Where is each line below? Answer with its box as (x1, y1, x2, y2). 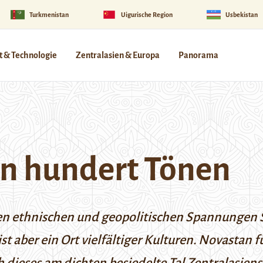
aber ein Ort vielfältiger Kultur (11, 233, 179, 247)
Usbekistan (225, 11, 258, 18)
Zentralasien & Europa (76, 50, 160, 60)
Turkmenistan (29, 11, 69, 18)
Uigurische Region (121, 11, 173, 18)
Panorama (178, 50, 218, 60)
